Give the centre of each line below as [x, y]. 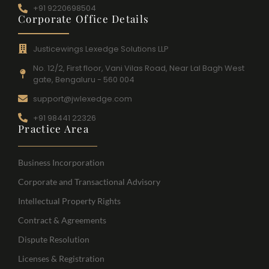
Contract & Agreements [62, 220]
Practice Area [53, 128]
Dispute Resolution [54, 240]
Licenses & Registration [61, 259]
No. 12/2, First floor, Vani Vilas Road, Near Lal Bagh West [139, 68]
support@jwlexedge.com [83, 98]
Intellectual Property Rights [69, 201]
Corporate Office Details [84, 19]
